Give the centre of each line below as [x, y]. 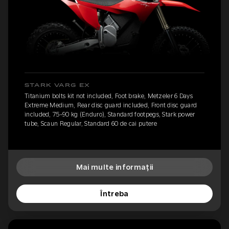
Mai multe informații [114, 167]
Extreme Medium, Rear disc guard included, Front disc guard [111, 105]
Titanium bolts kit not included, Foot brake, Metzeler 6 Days [109, 96]
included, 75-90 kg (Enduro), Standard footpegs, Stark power [110, 114]
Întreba [114, 193]
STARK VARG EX [58, 85]
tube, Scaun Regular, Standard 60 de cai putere [91, 123]
